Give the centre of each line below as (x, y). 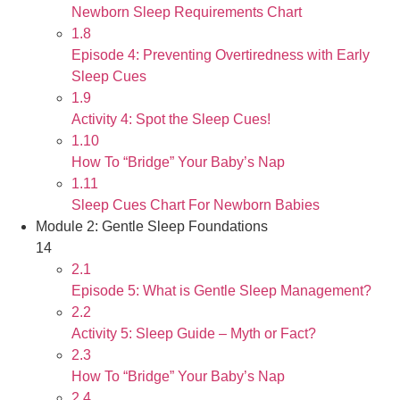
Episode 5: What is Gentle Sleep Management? (221, 291)
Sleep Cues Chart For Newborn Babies (196, 205)
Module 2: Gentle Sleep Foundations (152, 226)
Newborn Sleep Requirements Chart (187, 12)
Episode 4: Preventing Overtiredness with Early (221, 55)
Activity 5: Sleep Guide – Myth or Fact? (194, 333)
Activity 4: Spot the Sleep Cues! (171, 119)
